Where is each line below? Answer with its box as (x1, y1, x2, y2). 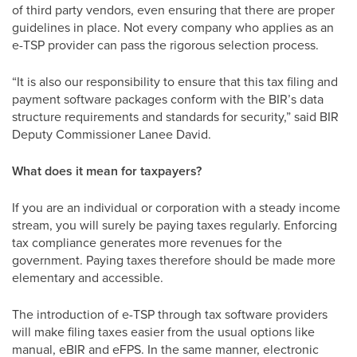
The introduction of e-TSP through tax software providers (12, 305, 328, 323)
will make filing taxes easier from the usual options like (12, 323, 315, 340)
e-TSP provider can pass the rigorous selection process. (12, 36, 319, 53)
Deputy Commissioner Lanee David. (12, 125, 211, 143)
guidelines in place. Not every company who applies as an (12, 18, 334, 36)
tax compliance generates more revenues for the (12, 233, 282, 251)
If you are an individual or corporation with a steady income (12, 198, 340, 216)
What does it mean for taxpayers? (12, 162, 202, 180)
